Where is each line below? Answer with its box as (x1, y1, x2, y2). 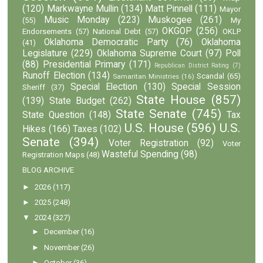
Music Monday (43, 14, 110, 25)
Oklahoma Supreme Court (96, 48, 202, 59)
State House (136, 92, 206, 107)
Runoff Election (22, 70, 85, 81)
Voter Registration (108, 137, 188, 149)
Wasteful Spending (102, 149, 179, 160)
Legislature (22, 48, 68, 59)
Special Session (171, 81, 241, 92)
